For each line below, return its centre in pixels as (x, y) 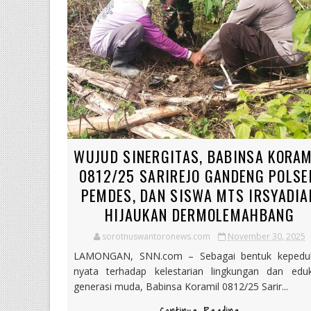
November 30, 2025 (266, 236)
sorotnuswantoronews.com (156, 236)
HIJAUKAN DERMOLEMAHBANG (199, 214)
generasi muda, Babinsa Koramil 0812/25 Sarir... (181, 286)
